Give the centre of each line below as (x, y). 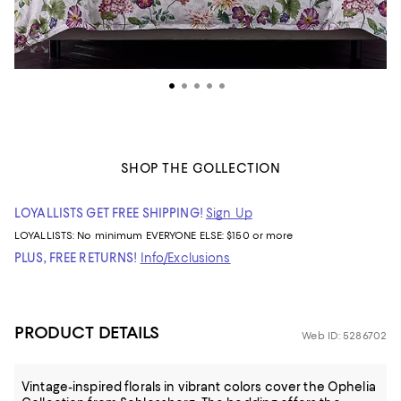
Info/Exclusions (185, 258)
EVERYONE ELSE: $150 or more (219, 235)
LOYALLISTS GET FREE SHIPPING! (109, 213)
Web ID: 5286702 (344, 336)
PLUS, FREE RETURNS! (76, 258)
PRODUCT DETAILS (87, 333)
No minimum (111, 235)
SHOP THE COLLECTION (200, 168)
